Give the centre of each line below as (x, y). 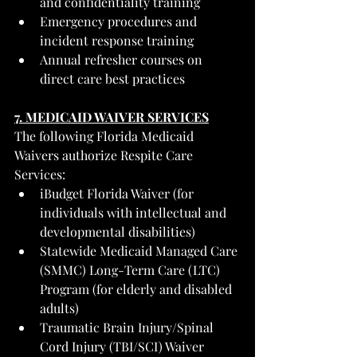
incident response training (117, 40)
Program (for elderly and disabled (137, 288)
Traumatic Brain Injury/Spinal (128, 327)
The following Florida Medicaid (106, 135)
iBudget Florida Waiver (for (118, 193)
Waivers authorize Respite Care (105, 155)
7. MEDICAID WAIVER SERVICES (112, 116)
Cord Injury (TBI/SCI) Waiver (122, 346)
